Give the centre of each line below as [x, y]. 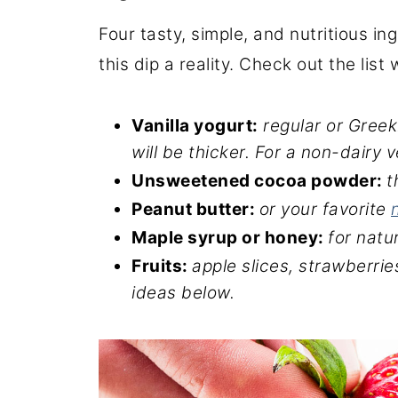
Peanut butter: [195, 209]
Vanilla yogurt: [195, 125]
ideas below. [183, 292]
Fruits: [162, 266]
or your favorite [325, 209]
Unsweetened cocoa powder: [259, 180]
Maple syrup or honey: [230, 237]
